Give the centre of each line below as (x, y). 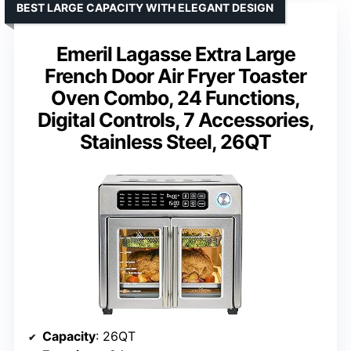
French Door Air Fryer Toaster (175, 76)
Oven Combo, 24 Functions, (175, 98)
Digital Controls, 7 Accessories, (175, 120)
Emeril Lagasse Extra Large (175, 54)
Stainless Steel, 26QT (175, 142)
